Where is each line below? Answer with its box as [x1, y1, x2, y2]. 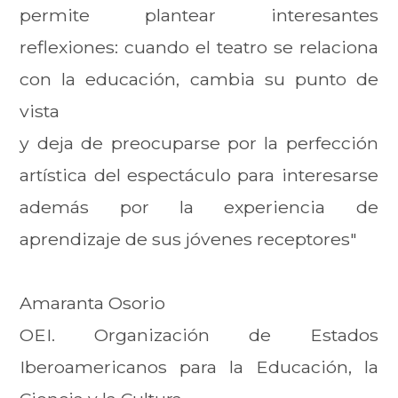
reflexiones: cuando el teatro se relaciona [20, 36, 378, 58]
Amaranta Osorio [20, 291, 166, 314]
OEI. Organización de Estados [20, 323, 378, 346]
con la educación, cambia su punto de [20, 68, 378, 90]
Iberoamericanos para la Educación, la [20, 355, 378, 378]
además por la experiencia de [20, 195, 378, 218]
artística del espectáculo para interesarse [20, 163, 378, 186]
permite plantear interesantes [20, 4, 378, 26]
